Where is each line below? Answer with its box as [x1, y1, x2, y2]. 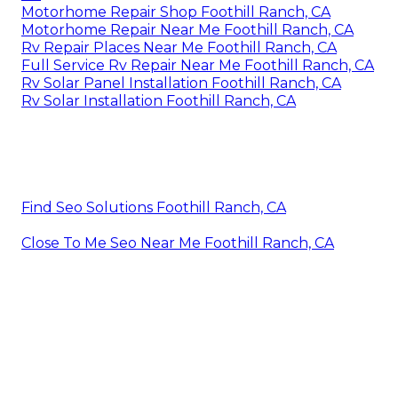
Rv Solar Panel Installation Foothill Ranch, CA [21, 74, 341, 92]
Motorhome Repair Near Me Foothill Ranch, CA [21, 20, 354, 38]
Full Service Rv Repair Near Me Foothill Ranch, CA [21, 56, 374, 74]
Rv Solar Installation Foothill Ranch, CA [21, 92, 296, 109]
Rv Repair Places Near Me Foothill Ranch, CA [21, 38, 337, 56]
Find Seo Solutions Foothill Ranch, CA [21, 198, 286, 216]
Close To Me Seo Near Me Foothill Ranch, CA [21, 234, 334, 251]
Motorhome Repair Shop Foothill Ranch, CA [21, 3, 330, 20]
